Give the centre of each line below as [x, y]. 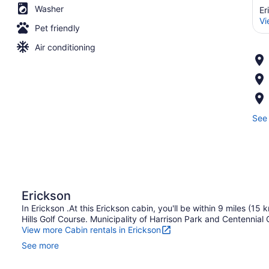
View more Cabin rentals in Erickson [91, 229]
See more [40, 245]
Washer [49, 8]
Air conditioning [65, 47]
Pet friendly [57, 28]
